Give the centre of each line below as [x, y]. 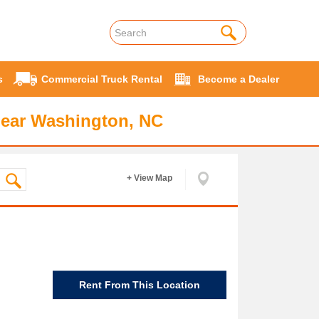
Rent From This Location [140, 284]
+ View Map [150, 178]
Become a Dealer [239, 79]
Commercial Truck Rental [102, 79]
